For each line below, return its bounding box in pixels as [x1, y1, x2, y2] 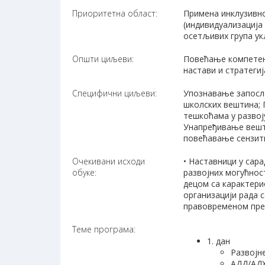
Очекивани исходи [72, 156, 145, 167]
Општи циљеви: [72, 53, 134, 65]
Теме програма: [72, 224, 135, 235]
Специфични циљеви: [72, 88, 157, 99]
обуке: [72, 167, 96, 179]
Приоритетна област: [72, 8, 157, 20]
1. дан [207, 235, 231, 247]
